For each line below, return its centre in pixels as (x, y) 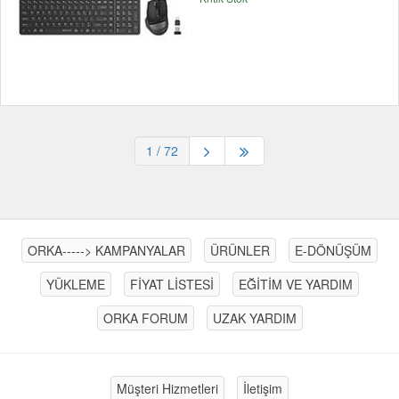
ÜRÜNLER (240, 251)
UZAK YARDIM (254, 318)
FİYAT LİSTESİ (172, 285)
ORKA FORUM (145, 318)
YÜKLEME (76, 285)
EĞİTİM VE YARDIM (296, 285)
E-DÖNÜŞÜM (333, 251)
